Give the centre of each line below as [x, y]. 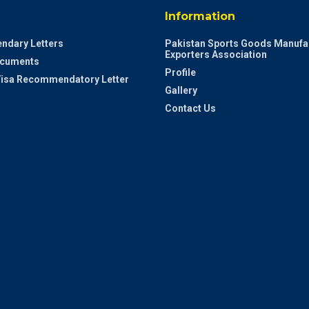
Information [200, 17]
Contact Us [190, 109]
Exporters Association [216, 55]
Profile [180, 73]
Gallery [181, 91]
